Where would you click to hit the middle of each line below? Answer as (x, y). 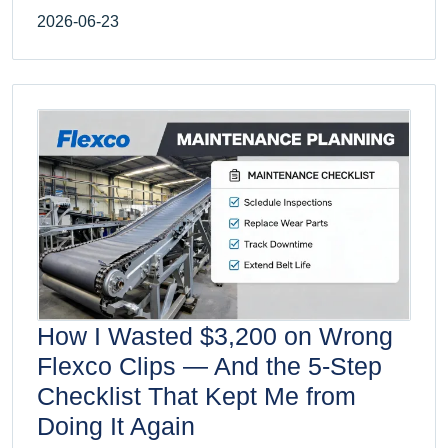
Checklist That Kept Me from (196, 395)
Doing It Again (116, 425)
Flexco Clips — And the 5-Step (209, 365)
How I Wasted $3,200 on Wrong (215, 335)
